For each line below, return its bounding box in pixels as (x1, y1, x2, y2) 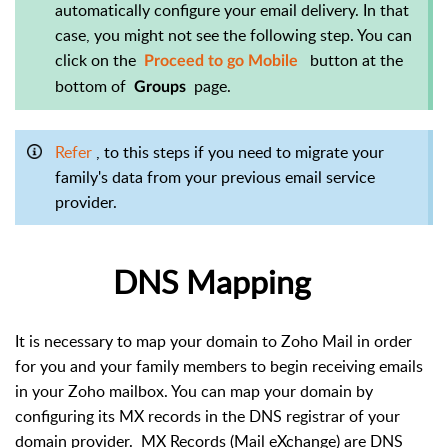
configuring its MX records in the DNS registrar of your (15, 404, 400, 427)
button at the (310, 48, 403, 71)
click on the (55, 48, 144, 71)
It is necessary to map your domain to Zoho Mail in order (15, 329, 412, 352)
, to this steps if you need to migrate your (96, 140, 384, 163)
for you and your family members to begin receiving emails (15, 354, 423, 377)
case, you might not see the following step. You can (55, 23, 412, 46)
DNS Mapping (113, 259, 335, 304)
